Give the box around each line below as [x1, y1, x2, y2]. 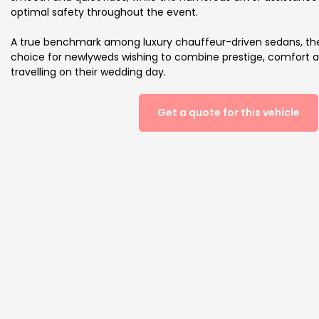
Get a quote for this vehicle [157, 105, 300, 120]
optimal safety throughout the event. [11, 5, 198, 20]
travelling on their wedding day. [11, 65, 166, 80]
